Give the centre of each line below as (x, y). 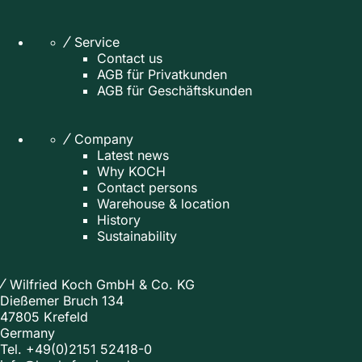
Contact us (130, 58)
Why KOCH (131, 171)
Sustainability (137, 236)
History (119, 219)
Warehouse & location (163, 203)
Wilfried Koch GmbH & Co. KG (102, 284)
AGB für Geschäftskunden (175, 90)
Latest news (133, 155)
